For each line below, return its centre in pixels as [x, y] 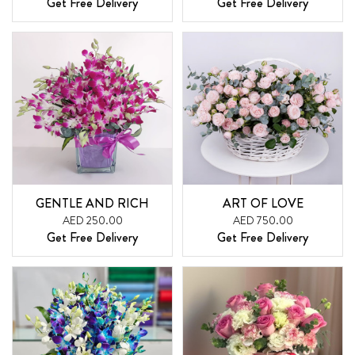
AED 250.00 [92, 220]
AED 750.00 [263, 220]
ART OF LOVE [263, 203]
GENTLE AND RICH [92, 203]
